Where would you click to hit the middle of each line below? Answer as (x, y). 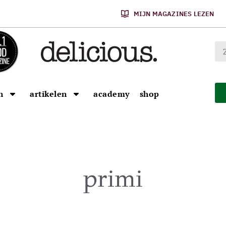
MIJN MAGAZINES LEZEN (174, 14)
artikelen (48, 94)
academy (111, 94)
